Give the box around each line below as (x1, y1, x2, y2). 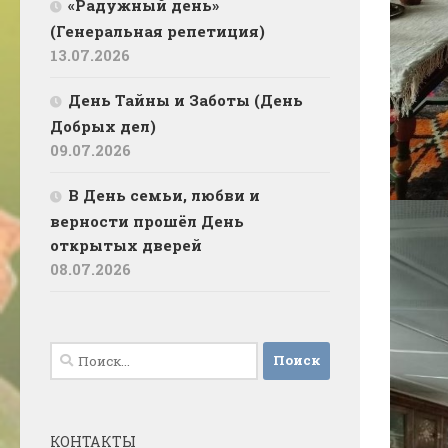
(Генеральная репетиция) (50, 20, 265, 41)
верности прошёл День (50, 210, 244, 231)
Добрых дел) (50, 115, 156, 136)
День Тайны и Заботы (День (68, 89, 303, 110)
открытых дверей (50, 234, 202, 255)
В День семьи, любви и (68, 184, 260, 205)
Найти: (49, 342, 107, 363)
